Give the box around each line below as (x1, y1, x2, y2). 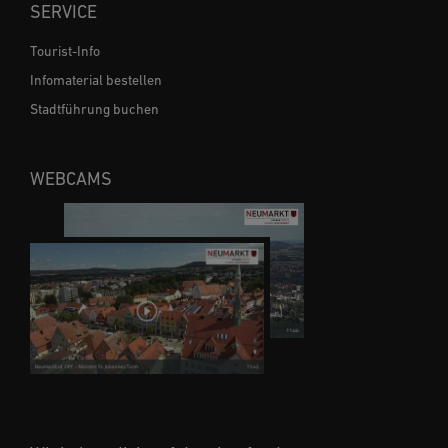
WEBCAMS (30, 167, 112, 189)
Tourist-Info (30, 42, 100, 59)
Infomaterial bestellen (30, 71, 162, 88)
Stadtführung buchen (30, 100, 159, 117)
